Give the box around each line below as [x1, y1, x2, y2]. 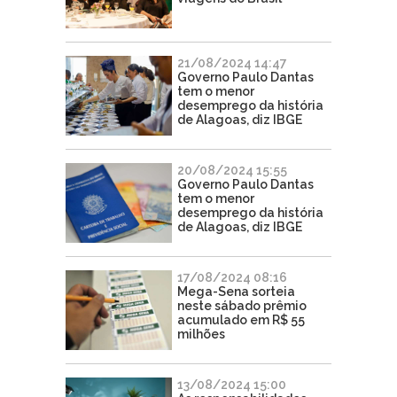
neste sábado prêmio [177, 298, 307, 313]
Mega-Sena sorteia [177, 284, 295, 299]
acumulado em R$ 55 [177, 312, 305, 327]
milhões [177, 326, 225, 341]
